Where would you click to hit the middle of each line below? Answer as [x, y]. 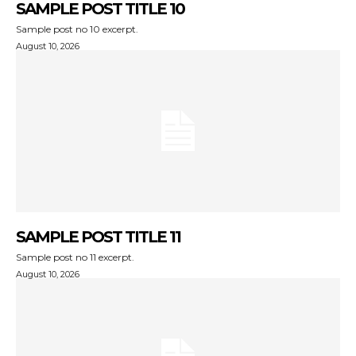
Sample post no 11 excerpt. [75, 257]
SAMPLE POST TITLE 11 [98, 236]
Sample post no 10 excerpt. [77, 29]
